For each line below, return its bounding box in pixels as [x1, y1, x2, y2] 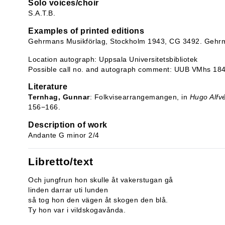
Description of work [28, 121, 107, 129]
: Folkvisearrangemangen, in [89, 93, 190, 101]
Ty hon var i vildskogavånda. [28, 206, 126, 214]
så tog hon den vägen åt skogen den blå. [28, 196, 168, 204]
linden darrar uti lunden [28, 186, 108, 194]
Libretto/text [28, 156, 93, 167]
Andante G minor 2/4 [28, 131, 99, 139]
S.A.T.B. [28, 9, 55, 17]
